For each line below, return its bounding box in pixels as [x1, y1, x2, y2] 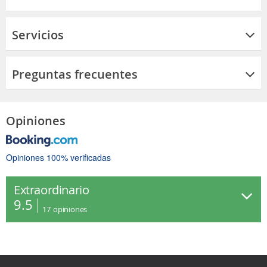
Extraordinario [14, 181, 89, 198]
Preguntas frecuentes [12, 66, 138, 82]
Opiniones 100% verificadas [6, 151, 111, 163]
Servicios [12, 26, 64, 43]
